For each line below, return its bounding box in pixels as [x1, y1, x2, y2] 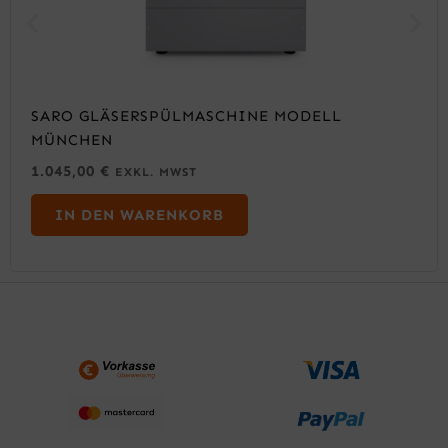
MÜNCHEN [31, 131, 113, 150]
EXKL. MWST [115, 165, 197, 180]
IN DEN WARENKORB [55, 206, 224, 225]
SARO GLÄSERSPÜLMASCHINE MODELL [31, 107, 342, 126]
